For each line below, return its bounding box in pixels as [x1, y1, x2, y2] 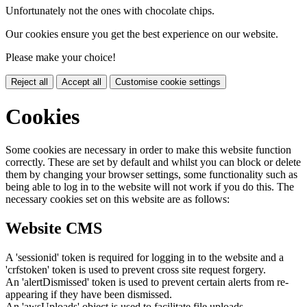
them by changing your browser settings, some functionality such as [5, 169, 297, 181]
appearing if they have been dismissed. [5, 288, 172, 300]
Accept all [62, 77, 101, 88]
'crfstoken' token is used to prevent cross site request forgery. [5, 263, 266, 275]
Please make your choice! [5, 51, 116, 64]
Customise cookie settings [115, 77, 221, 88]
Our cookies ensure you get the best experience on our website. [5, 28, 278, 40]
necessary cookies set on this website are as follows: [5, 193, 230, 206]
